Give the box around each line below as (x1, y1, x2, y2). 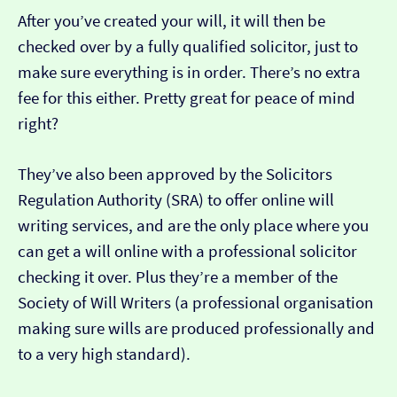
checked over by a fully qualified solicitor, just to (18, 36, 358, 58)
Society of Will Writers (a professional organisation (18, 292, 373, 314)
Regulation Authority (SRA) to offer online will (18, 190, 334, 211)
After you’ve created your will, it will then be (18, 11, 325, 32)
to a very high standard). (18, 344, 191, 365)
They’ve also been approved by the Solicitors (18, 164, 332, 185)
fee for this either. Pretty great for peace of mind (18, 88, 355, 109)
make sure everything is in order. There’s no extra (18, 62, 361, 83)
